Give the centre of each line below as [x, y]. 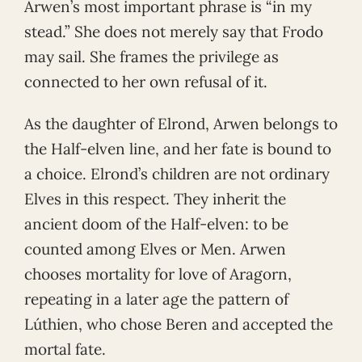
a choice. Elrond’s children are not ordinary [177, 173]
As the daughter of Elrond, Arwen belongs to [181, 123]
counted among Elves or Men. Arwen [155, 248]
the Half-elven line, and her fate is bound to [178, 148]
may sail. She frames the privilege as [152, 56]
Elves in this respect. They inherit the [155, 198]
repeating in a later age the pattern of [156, 299]
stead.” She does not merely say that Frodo [174, 31]
